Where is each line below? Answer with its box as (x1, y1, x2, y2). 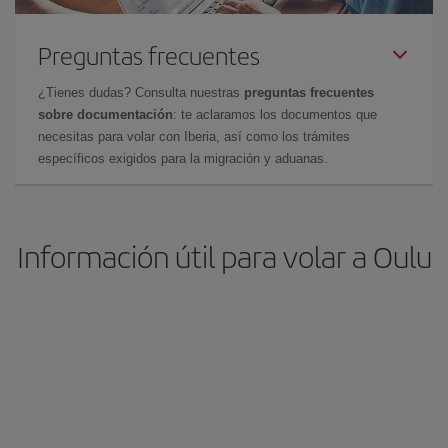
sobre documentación (38, 106, 173, 122)
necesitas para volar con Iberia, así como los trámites (38, 128, 350, 144)
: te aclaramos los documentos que (173, 106, 377, 122)
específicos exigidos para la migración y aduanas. (38, 150, 328, 166)
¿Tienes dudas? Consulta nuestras (38, 84, 244, 100)
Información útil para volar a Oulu (16, 234, 432, 277)
